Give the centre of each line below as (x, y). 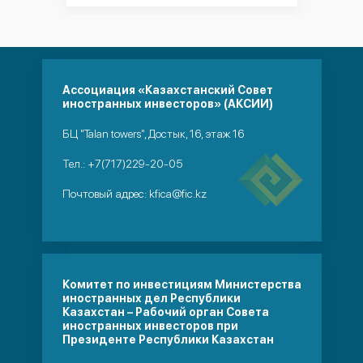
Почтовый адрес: (105, 194)
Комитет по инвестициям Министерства (181, 284)
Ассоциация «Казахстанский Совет (167, 90)
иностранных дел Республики (151, 298)
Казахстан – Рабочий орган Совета (165, 312)
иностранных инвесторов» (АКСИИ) (167, 104)
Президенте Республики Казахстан (168, 340)
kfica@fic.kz (177, 194)
